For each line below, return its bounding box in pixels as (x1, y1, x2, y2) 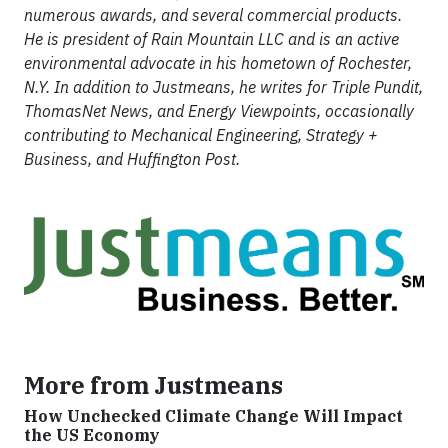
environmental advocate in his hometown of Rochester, (24, 53, 412, 73)
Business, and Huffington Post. (24, 149, 244, 169)
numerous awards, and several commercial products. (24, 5, 402, 25)
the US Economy (24, 425, 160, 446)
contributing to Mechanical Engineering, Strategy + (24, 125, 378, 145)
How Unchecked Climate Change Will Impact (24, 406, 403, 427)
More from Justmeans (24, 370, 283, 401)
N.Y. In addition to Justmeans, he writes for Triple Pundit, (24, 77, 423, 97)
